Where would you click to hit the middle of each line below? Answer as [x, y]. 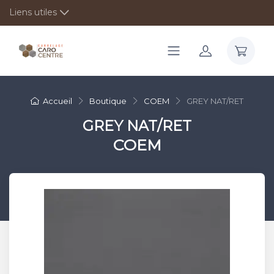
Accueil [57, 101]
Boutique [108, 101]
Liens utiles [33, 12]
